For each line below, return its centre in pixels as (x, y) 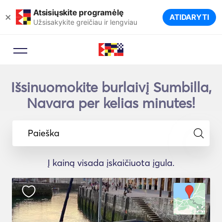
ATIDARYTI (189, 17)
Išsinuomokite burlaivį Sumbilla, (111, 87)
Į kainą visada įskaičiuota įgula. (111, 163)
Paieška (44, 133)
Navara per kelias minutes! (111, 103)
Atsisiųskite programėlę (79, 12)
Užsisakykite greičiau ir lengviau (85, 22)
